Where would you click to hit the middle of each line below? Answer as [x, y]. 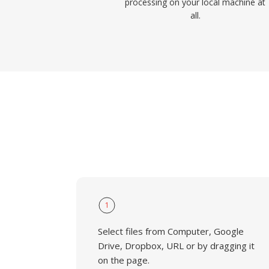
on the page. [124, 260]
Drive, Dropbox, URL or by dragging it [176, 246]
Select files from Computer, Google [171, 231]
